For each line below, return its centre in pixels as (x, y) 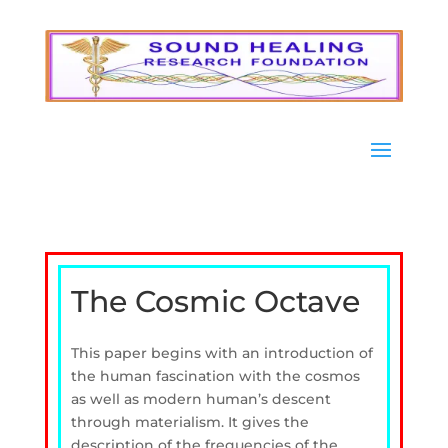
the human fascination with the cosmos (215, 375)
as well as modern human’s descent (200, 398)
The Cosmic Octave (215, 301)
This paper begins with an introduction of (221, 352)
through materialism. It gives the (189, 421)
